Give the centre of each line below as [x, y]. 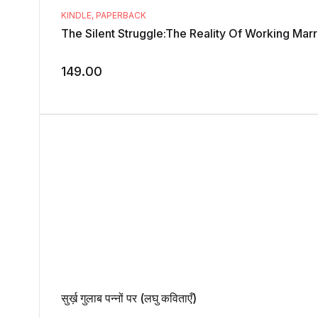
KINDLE [76, 16]
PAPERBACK [121, 16]
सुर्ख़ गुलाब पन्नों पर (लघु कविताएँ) [129, 298]
